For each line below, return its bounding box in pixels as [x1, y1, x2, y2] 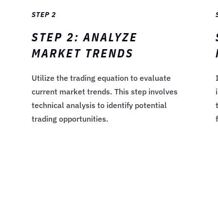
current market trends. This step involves [31, 87, 178, 97]
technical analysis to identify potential [31, 100, 167, 110]
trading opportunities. [31, 114, 109, 124]
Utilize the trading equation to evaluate [31, 73, 171, 83]
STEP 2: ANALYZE [31, 29, 138, 45]
